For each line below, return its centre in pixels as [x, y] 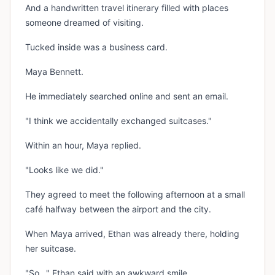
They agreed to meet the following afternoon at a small [135, 195]
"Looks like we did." [64, 170]
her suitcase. [51, 249]
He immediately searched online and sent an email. [127, 96]
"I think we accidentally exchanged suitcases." [118, 121]
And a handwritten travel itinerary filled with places [127, 8]
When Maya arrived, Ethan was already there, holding [132, 234]
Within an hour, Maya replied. [83, 145]
